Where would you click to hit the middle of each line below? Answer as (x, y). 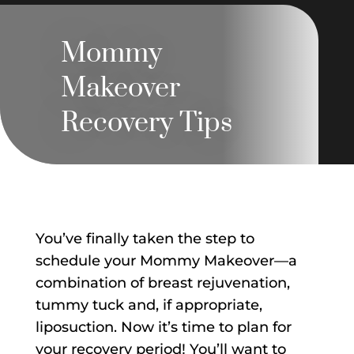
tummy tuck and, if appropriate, (149, 305)
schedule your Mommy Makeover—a (166, 261)
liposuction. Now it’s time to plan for (163, 328)
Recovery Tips (146, 124)
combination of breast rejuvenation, (162, 283)
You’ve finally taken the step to (145, 239)
